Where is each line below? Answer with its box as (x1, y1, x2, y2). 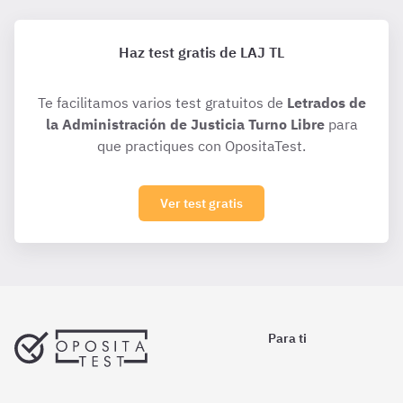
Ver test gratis (160, 195, 243, 211)
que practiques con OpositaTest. (97, 137, 306, 155)
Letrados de (286, 94, 366, 112)
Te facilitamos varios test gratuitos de (37, 94, 287, 112)
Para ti (268, 330, 307, 346)
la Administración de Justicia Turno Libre (45, 115, 325, 133)
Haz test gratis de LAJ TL (119, 43, 284, 61)
